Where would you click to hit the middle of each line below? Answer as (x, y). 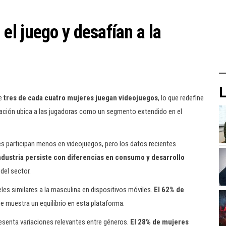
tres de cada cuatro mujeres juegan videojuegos (81, 98)
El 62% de (169, 190)
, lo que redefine (181, 98)
